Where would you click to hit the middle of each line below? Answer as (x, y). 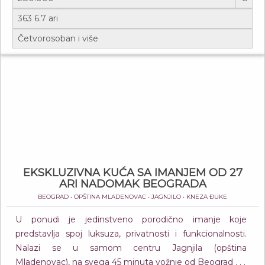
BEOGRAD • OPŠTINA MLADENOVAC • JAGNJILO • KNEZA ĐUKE (132, 197)
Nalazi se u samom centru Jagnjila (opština (131, 248)
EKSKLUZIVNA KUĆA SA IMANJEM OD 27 (132, 173)
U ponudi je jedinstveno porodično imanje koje (131, 219)
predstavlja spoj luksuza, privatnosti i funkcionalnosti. (131, 234)
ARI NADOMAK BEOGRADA (132, 184)
